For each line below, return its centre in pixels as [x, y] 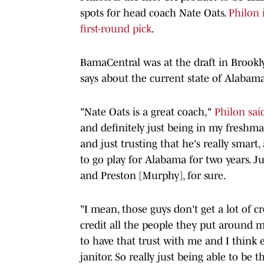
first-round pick [116, 29]
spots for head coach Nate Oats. [154, 13]
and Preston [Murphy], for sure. [153, 175]
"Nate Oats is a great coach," [147, 112]
